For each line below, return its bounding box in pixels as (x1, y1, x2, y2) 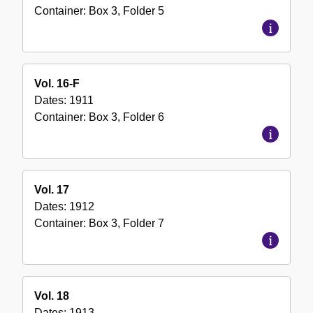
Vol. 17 (34, 184, 69, 196)
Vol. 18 (34, 290, 69, 303)
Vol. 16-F (34, 78, 80, 90)
